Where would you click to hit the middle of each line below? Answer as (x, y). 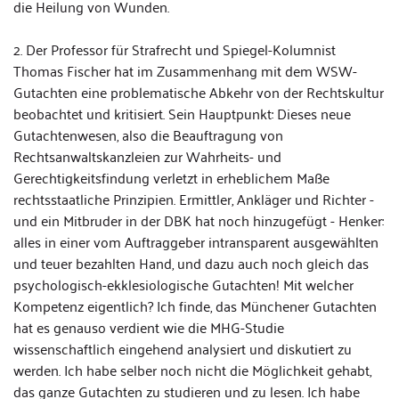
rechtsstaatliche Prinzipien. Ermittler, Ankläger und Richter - (194, 199)
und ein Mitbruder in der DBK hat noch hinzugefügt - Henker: (199, 220)
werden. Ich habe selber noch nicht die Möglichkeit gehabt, (192, 370)
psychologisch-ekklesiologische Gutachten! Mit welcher (183, 284)
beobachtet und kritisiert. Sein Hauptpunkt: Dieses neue (182, 113)
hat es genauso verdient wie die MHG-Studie (149, 327)
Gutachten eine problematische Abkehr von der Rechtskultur (199, 92)
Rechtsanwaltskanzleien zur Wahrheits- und (147, 156)
